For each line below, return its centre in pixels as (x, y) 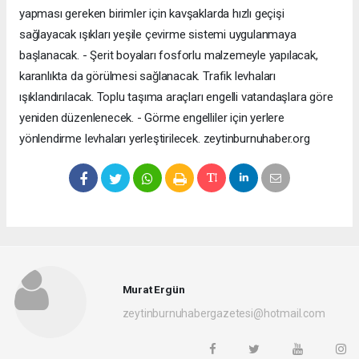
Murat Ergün (153, 290)
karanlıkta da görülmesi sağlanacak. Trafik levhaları (148, 76)
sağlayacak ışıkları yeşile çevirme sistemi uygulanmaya (158, 34)
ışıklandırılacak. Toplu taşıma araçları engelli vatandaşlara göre (176, 97)
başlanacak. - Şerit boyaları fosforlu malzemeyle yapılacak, (169, 55)
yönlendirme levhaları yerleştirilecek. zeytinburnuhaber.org (165, 138)
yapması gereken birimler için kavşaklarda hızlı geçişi (152, 13)
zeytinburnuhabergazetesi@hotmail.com (224, 314)
